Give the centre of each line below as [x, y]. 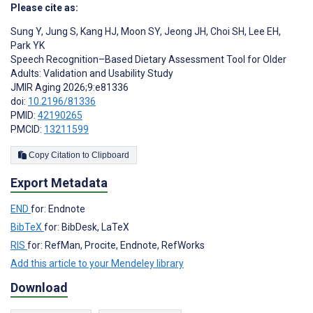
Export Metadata [59, 182]
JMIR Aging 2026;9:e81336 [70, 87]
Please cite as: [44, 7]
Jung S [60, 31]
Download [39, 287]
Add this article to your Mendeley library [97, 263]
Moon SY [139, 31]
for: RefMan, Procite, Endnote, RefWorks [116, 245]
